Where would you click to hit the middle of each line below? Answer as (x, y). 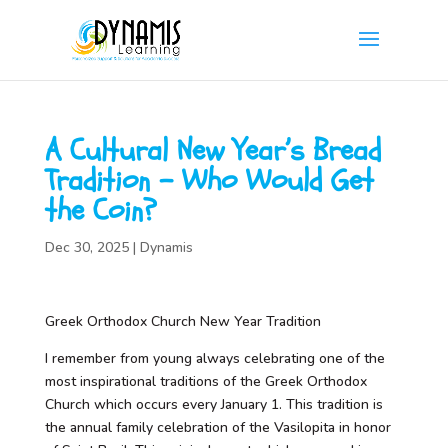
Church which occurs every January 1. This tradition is (213, 404)
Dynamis (166, 247)
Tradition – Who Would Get (209, 180)
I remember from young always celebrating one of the (214, 358)
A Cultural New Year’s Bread (212, 150)
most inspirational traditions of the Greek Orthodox (205, 381)
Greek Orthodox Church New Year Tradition (182, 321)
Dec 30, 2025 (86, 247)
